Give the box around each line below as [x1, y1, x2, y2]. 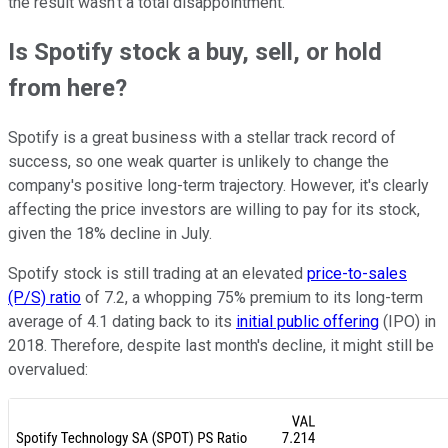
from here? [8, 74, 127, 103]
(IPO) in [379, 312, 436, 332]
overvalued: [8, 360, 88, 380]
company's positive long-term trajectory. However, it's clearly [8, 176, 429, 196]
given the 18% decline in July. [8, 224, 212, 244]
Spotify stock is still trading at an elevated [8, 264, 307, 284]
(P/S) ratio [8, 288, 81, 308]
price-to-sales [307, 264, 407, 284]
